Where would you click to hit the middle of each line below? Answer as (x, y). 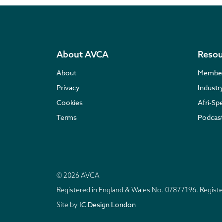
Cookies (70, 102)
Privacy (68, 87)
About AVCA (83, 54)
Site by (68, 205)
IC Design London (108, 204)
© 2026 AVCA (78, 175)
